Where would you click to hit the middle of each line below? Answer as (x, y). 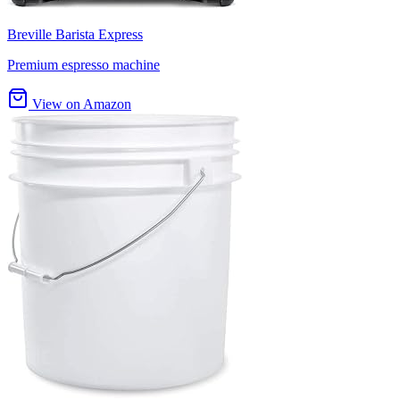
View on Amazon (80, 104)
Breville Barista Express (75, 34)
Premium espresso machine (83, 64)
